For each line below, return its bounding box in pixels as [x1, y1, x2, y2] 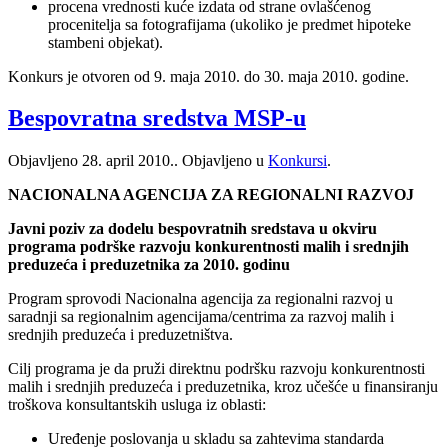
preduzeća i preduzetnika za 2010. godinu [8, 256, 290, 274]
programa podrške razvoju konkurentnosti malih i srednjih [8, 238, 409, 256]
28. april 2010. [82, 152, 174, 170]
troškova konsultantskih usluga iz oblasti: [8, 396, 266, 414]
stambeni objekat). [48, 33, 163, 51]
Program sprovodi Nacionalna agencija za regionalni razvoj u [8, 290, 393, 308]
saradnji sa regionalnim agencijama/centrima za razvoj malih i [8, 308, 394, 326]
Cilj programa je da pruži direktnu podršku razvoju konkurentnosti [8, 360, 425, 378]
